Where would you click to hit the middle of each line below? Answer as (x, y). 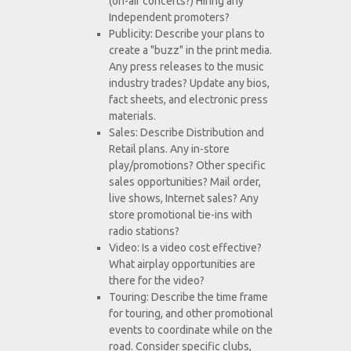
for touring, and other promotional (191, 314)
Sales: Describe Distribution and (186, 133)
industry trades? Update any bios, (189, 83)
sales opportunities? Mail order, (185, 182)
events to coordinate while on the (191, 330)
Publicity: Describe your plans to (187, 34)
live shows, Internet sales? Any (184, 199)
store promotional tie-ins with (181, 215)
